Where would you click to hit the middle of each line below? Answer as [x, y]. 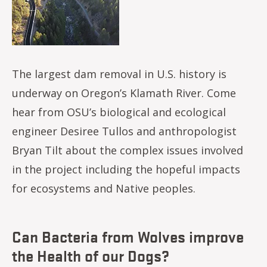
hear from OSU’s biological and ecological [119, 112]
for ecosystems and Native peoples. [105, 188]
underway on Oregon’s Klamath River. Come [124, 93]
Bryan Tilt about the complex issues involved [128, 150]
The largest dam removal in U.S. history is [119, 74]
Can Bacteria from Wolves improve [128, 236]
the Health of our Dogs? [91, 255]
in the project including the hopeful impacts [126, 169]
